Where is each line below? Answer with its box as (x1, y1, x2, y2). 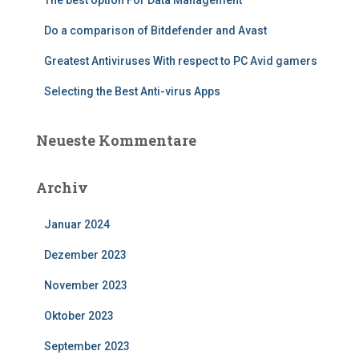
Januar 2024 (44, 218, 110, 231)
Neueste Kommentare (36, 131, 196, 150)
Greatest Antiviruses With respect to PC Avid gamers (44, 54, 317, 67)
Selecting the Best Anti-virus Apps (44, 85, 220, 98)
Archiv (36, 178, 88, 197)
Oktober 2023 (44, 309, 114, 322)
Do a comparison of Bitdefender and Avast (44, 24, 267, 37)
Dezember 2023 (44, 248, 127, 261)
